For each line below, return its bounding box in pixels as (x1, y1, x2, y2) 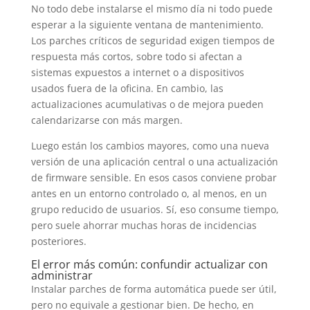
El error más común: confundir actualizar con (30, 256, 268, 272)
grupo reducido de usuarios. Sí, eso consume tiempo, (30, 202, 279, 216)
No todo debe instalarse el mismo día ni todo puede (30, 1, 273, 15)
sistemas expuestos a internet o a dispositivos (30, 65, 244, 79)
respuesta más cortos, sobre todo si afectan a (30, 49, 242, 63)
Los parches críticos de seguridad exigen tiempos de (30, 33, 275, 47)
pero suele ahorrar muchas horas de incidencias (30, 218, 257, 232)
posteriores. (30, 234, 86, 248)
